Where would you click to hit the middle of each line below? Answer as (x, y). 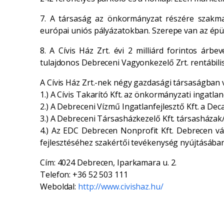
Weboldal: (59, 187)
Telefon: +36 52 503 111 (84, 175)
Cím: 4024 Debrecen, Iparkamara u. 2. (108, 163)
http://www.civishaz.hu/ (121, 187)
